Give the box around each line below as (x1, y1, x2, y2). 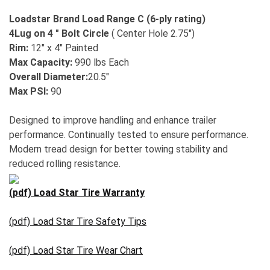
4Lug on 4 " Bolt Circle (9, 28, 109, 40)
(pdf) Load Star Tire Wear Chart (9, 245, 143, 257)
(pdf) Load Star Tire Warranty (9, 187, 145, 199)
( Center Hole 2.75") (109, 28, 195, 40)
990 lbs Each (72, 57, 129, 69)
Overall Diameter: (9, 71, 88, 83)
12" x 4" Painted (28, 42, 98, 54)
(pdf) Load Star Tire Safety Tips (9, 216, 146, 228)
